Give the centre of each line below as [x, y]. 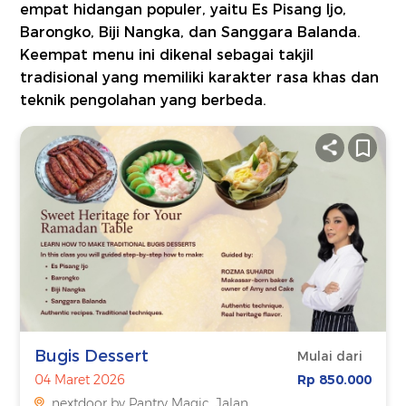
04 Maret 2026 [80, 380]
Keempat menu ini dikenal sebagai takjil [167, 55]
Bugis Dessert [92, 357]
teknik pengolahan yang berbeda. [144, 101]
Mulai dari [329, 357]
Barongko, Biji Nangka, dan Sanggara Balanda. [191, 33]
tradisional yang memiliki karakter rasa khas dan [200, 78]
